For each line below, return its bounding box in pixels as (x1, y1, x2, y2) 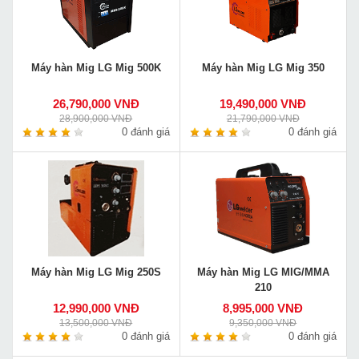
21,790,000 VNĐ (226, 113, 300, 124)
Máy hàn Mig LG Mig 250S (30, 266, 161, 279)
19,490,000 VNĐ (220, 97, 307, 111)
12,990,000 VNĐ (52, 301, 139, 316)
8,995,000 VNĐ (223, 301, 304, 316)
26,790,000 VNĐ (52, 97, 139, 111)
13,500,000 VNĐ (59, 317, 133, 329)
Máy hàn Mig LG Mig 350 (201, 62, 325, 75)
